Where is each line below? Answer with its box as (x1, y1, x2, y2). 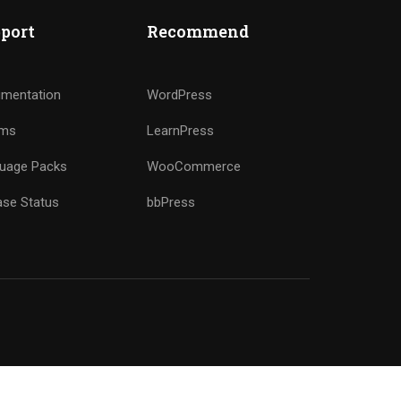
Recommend (147, 21, 250, 42)
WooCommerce (147, 158, 242, 175)
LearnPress (147, 123, 215, 139)
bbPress (147, 194, 196, 210)
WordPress (147, 87, 213, 103)
